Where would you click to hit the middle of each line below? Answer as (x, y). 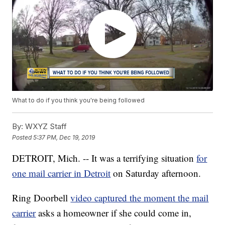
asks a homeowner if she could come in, (115, 213)
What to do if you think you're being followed (79, 100)
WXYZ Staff (45, 127)
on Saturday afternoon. (157, 173)
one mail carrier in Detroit (62, 173)
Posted (23, 137)
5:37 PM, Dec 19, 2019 (64, 137)
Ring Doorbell (41, 198)
